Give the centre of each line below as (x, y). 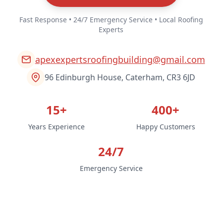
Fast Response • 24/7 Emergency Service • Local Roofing (111, 19)
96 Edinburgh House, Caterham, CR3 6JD (120, 77)
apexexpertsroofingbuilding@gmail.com (120, 59)
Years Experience (56, 126)
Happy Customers (166, 126)
